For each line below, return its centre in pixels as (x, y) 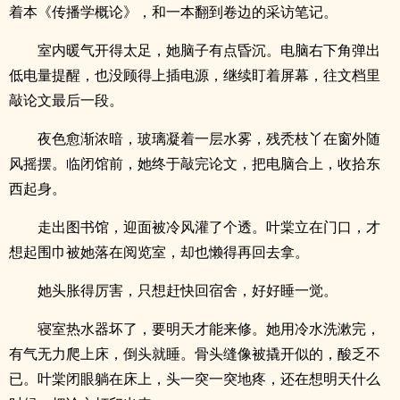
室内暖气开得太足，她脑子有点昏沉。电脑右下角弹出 (209, 50)
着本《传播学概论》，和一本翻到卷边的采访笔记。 (173, 12)
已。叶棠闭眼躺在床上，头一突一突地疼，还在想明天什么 (195, 379)
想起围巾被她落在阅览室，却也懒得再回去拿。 (159, 252)
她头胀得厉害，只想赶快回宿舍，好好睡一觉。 (187, 290)
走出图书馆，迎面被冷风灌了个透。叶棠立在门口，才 (209, 227)
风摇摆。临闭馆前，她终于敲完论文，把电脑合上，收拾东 (195, 163)
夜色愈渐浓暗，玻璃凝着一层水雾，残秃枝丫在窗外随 (209, 138)
